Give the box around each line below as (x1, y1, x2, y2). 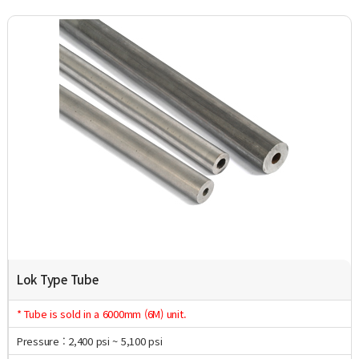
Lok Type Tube (16, 271, 99, 288)
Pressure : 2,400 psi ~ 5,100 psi (16, 333, 163, 349)
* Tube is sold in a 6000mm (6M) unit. (16, 306, 187, 322)
